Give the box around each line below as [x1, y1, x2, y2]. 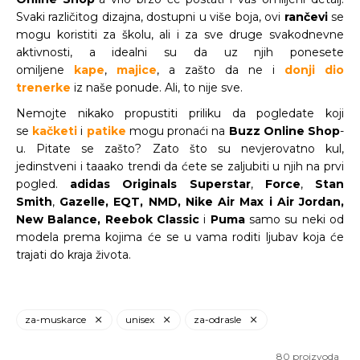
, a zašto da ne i [157, 63, 284, 77]
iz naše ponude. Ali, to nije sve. [71, 80, 243, 95]
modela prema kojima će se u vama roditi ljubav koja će [16, 230, 344, 244]
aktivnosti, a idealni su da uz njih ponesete [16, 45, 344, 59]
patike [86, 124, 126, 138]
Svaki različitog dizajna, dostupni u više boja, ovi [16, 10, 284, 24]
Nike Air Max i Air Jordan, [185, 194, 345, 209]
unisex [125, 313, 154, 325]
